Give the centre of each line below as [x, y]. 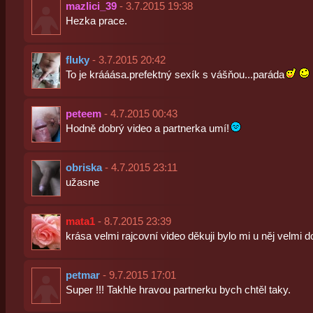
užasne [82, 182]
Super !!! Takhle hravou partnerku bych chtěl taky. [178, 290]
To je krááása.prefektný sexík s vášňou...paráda [175, 74]
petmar [82, 275]
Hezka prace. [96, 21]
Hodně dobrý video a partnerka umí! [147, 128]
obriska [83, 167]
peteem [83, 114]
